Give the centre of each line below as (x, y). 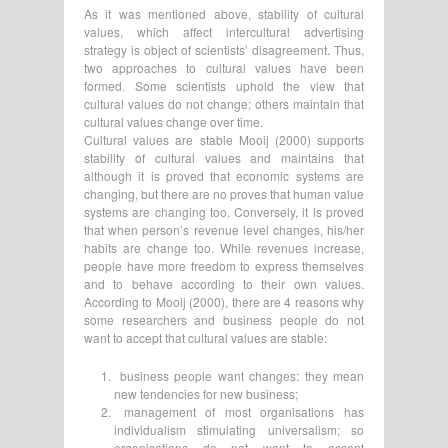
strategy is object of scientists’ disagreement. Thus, (224, 49)
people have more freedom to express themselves (224, 265)
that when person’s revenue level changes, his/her (224, 229)
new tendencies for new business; (206, 393)
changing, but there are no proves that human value (224, 193)
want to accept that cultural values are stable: (205, 337)
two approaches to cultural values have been (224, 67)
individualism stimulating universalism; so (239, 429)
